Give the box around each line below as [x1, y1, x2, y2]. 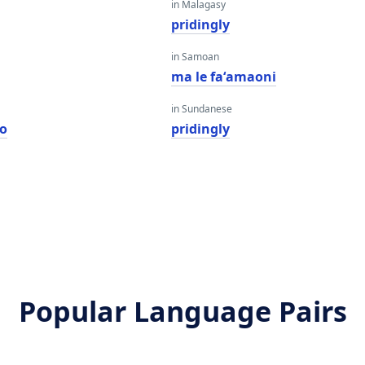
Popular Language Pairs [18, 292, 347, 330]
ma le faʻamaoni [170, 68, 276, 86]
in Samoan [170, 50, 219, 64]
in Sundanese [170, 102, 232, 116]
